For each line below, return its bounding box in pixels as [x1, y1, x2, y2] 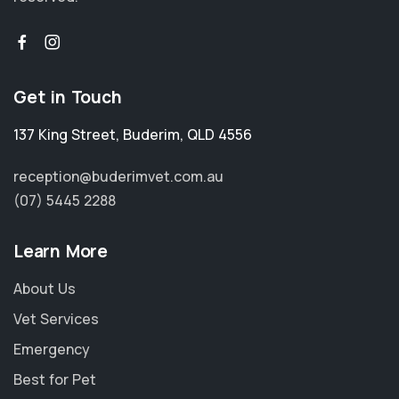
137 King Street [13, 125, 116, 144]
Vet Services [13, 309, 99, 329]
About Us [13, 279, 76, 298]
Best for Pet [13, 370, 96, 389]
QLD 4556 [187, 125, 252, 144]
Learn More [13, 240, 108, 263]
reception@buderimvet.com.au [13, 167, 224, 186]
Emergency [13, 339, 90, 359]
